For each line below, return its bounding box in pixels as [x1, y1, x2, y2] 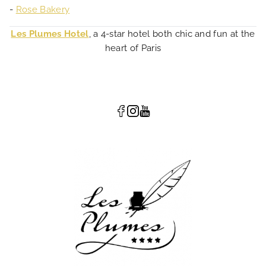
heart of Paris [104, 43, 161, 53]
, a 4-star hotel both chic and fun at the [88, 28, 255, 39]
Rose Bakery [15, 4, 70, 15]
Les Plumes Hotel [11, 28, 89, 39]
